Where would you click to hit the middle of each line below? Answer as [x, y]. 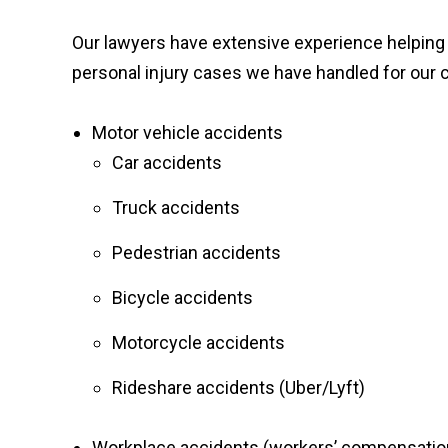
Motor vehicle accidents [187, 132]
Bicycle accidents [182, 297]
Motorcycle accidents [198, 342]
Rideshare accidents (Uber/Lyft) [238, 387]
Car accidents [167, 162]
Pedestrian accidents [196, 252]
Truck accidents [176, 207]
